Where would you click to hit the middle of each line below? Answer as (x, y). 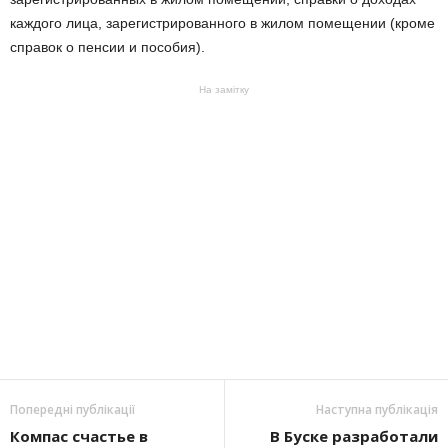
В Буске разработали (354, 436)
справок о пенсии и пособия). (107, 47)
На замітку (224, 89)
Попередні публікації (72, 409)
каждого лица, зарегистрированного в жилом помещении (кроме (222, 23)
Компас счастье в (79, 436)
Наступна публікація (377, 409)
